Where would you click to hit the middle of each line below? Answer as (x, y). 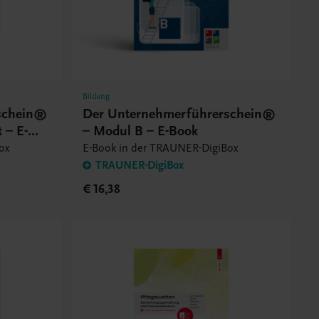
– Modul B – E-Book (140, 131)
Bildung (96, 96)
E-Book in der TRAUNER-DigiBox (160, 148)
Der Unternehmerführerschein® (179, 114)
